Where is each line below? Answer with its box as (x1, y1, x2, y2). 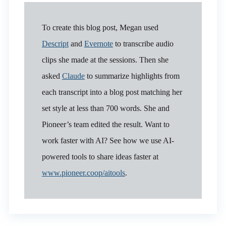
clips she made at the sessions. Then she (41, 55, 168, 64)
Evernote (84, 39, 113, 48)
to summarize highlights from (84, 71, 180, 80)
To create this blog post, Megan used (41, 23, 158, 32)
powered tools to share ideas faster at (41, 152, 158, 161)
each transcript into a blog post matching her (41, 87, 182, 96)
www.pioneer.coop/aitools (41, 168, 125, 177)
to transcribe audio (112, 39, 174, 48)
